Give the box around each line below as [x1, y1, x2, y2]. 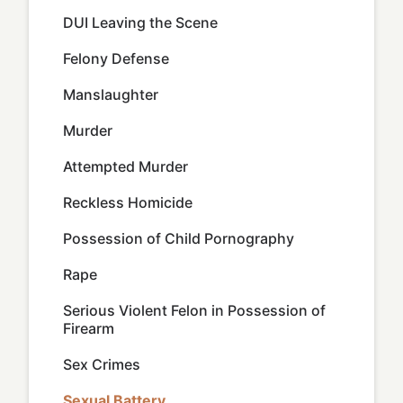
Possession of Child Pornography [63, 229, 294, 247]
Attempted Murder [63, 157, 188, 175]
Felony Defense [63, 49, 169, 67]
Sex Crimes [63, 355, 140, 373]
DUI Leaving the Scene [63, 13, 218, 31]
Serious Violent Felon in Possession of [63, 301, 326, 319]
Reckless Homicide [63, 193, 193, 211]
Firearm [63, 319, 114, 337]
